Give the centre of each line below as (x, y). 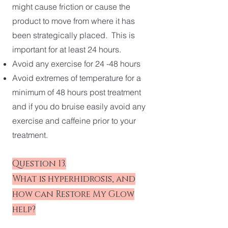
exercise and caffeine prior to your (74, 121)
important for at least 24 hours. (68, 49)
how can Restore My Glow (73, 194)
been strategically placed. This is (74, 35)
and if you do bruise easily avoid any (79, 106)
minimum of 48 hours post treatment (77, 92)
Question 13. (39, 164)
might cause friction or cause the (71, 7)
